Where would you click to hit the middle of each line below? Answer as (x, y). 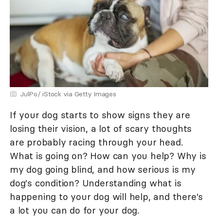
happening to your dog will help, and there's (107, 196)
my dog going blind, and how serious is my (103, 169)
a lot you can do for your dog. (75, 210)
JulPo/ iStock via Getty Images (68, 94)
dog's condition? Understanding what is (96, 183)
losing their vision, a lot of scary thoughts (101, 128)
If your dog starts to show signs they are (100, 115)
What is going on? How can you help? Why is (108, 155)
